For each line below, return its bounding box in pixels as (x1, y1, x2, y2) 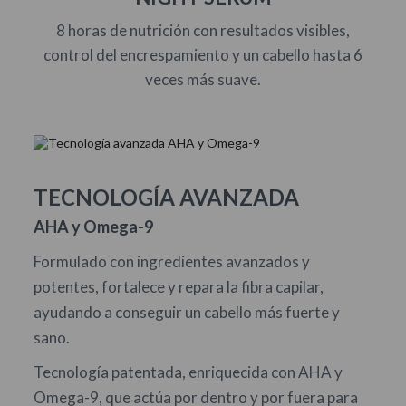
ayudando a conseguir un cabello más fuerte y (33, 302, 340, 322)
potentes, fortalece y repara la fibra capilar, (33, 276, 324, 296)
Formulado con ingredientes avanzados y (33, 251, 310, 271)
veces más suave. (145, 69, 261, 89)
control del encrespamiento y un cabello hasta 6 (43, 44, 362, 64)
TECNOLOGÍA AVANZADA (33, 183, 299, 210)
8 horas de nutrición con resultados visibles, (56, 20, 350, 40)
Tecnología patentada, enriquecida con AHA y (33, 362, 343, 382)
